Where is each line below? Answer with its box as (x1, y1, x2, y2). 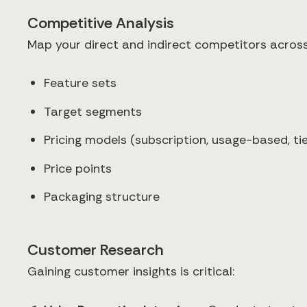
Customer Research (27, 239, 164, 260)
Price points (44, 160, 112, 177)
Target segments (44, 103, 142, 120)
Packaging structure (44, 188, 160, 206)
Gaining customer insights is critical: (27, 262, 234, 280)
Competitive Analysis (27, 13, 174, 34)
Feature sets (44, 75, 116, 92)
